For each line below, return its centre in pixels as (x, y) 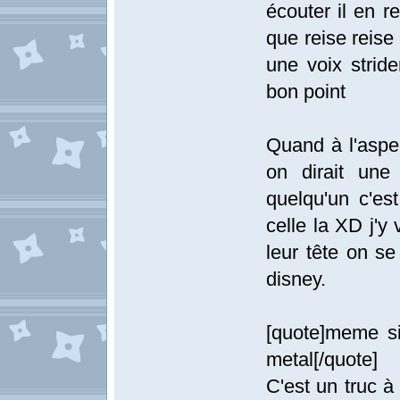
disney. (296, 279)
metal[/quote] (322, 359)
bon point (306, 92)
